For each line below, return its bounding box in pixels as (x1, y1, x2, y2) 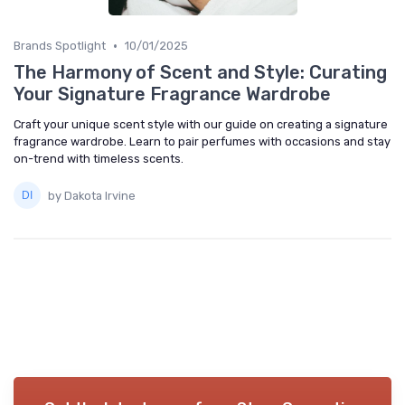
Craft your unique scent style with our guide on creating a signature (14, 118, 388, 131)
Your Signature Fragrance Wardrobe (14, 83, 331, 105)
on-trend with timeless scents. (14, 152, 184, 165)
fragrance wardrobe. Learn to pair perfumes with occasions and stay (14, 135, 391, 148)
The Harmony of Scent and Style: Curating (14, 61, 387, 83)
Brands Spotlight (14, 39, 106, 52)
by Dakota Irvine (48, 188, 136, 202)
